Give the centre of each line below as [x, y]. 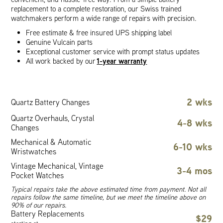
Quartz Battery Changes [51, 102]
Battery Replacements [48, 214]
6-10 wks [192, 147]
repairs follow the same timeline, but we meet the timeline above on [109, 197]
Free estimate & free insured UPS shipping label [99, 33]
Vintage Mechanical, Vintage [57, 166]
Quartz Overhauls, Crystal [53, 118]
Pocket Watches [38, 175]
